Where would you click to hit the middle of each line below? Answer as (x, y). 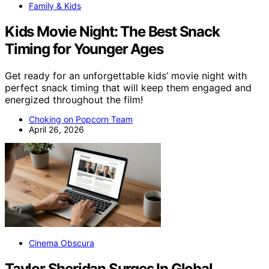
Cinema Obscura (62, 243)
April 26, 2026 (56, 129)
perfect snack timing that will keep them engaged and (128, 87)
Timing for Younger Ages (84, 49)
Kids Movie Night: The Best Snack (112, 31)
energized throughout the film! (74, 99)
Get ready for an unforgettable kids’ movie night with (126, 75)
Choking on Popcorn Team (81, 119)
